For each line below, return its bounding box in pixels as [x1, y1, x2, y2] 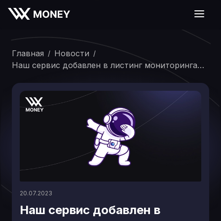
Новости [54, 48, 89, 58]
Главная [12, 48, 44, 58]
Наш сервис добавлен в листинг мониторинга [12, 60, 197, 70]
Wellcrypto [12, 72, 52, 82]
